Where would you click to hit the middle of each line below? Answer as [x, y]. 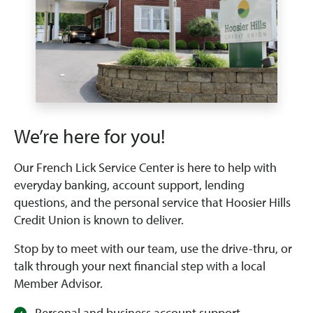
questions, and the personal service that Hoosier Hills [152, 203]
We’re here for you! [89, 137]
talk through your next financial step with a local [140, 267]
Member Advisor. [58, 284]
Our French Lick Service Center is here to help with [145, 168]
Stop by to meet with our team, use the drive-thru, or [153, 249]
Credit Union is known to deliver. [99, 220]
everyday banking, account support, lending [129, 185]
